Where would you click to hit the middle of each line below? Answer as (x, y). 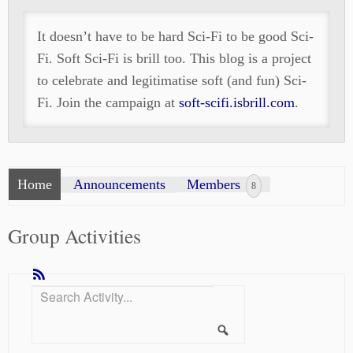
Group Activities (74, 235)
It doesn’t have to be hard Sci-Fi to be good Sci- (175, 36)
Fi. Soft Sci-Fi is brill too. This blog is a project (174, 58)
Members (216, 185)
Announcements (119, 185)
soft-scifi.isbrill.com (237, 102)
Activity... (55, 312)
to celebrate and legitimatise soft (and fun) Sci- (172, 80)
